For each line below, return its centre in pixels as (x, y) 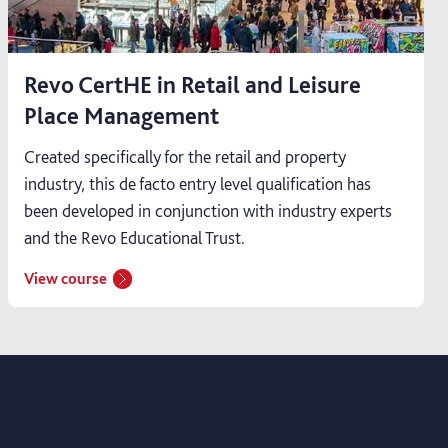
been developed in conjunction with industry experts (208, 210)
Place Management (121, 115)
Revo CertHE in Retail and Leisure (192, 84)
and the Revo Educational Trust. (134, 237)
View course (65, 278)
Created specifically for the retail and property (185, 156)
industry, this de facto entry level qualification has (197, 183)
